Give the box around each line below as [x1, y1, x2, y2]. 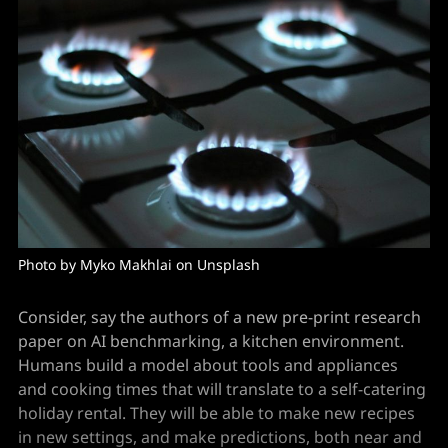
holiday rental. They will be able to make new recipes [18, 401, 415, 424]
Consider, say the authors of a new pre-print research [18, 305, 421, 328]
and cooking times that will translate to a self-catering [18, 377, 426, 400]
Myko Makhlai [80, 254, 172, 274]
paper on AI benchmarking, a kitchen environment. [18, 329, 404, 352]
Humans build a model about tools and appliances [18, 353, 398, 376]
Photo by [18, 254, 80, 274]
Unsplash [197, 254, 260, 274]
